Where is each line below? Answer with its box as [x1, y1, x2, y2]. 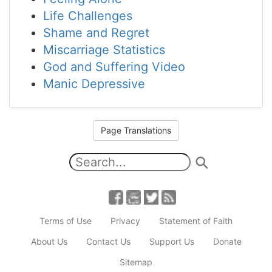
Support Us [149, 236, 194, 246]
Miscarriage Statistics [43, 42, 165, 57]
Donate [212, 236, 242, 246]
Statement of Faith [159, 216, 233, 226]
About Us [30, 236, 67, 246]
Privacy [110, 216, 140, 226]
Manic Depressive [43, 76, 145, 91]
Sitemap [120, 257, 152, 267]
